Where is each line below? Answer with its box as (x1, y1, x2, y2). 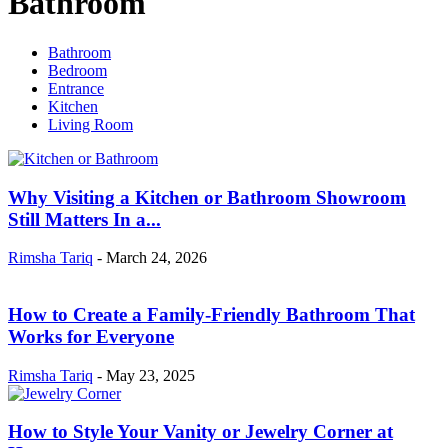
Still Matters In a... (8, 208, 161, 230)
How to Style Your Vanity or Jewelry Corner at (8, 421, 393, 443)
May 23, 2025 (106, 366, 195, 384)
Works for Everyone (8, 326, 174, 348)
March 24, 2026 (106, 249, 207, 267)
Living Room (48, 115, 133, 133)
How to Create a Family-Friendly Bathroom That (8, 304, 415, 326)
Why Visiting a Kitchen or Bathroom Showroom (8, 186, 406, 208)
